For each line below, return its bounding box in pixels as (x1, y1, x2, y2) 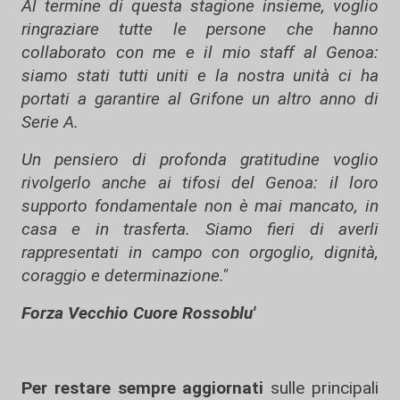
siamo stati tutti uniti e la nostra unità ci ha (21, 65, 379, 86)
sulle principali (263, 378, 379, 398)
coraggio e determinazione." (21, 265, 228, 286)
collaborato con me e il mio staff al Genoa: (21, 42, 379, 62)
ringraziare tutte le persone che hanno (21, 19, 379, 39)
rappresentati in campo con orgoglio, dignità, (21, 242, 379, 262)
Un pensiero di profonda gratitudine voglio (21, 149, 379, 170)
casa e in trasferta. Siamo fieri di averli (21, 219, 379, 239)
